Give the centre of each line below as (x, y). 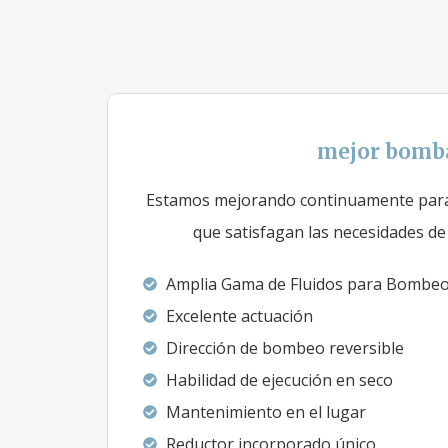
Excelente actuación (239, 316)
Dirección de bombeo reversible (284, 348)
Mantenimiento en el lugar (265, 412)
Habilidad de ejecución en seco (279, 380)
